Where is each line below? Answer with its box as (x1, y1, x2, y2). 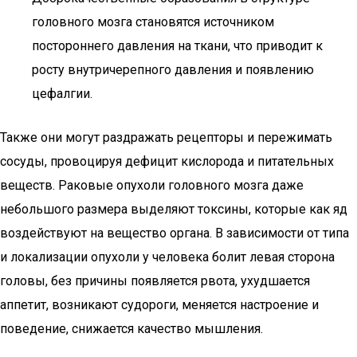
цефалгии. (32, 86, 92, 101)
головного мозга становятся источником (32, 14, 274, 29)
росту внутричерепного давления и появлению (32, 62, 314, 77)
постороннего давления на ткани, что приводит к (32, 38, 323, 53)
